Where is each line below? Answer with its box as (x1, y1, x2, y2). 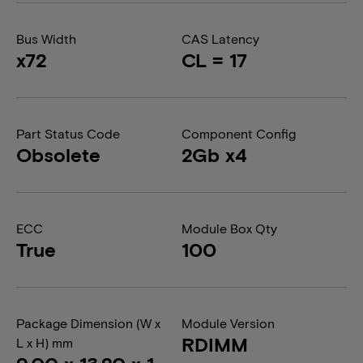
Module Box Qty (181, 220, 277, 236)
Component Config (181, 126, 296, 141)
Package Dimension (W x (16, 315, 160, 331)
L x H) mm (16, 335, 73, 350)
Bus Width (16, 31, 76, 46)
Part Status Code (16, 126, 120, 141)
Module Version (181, 315, 275, 331)
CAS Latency (181, 31, 259, 46)
